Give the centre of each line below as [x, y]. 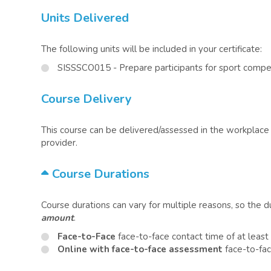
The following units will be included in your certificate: [152, 49]
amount [57, 218]
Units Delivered [85, 18]
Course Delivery [87, 99]
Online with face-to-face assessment [140, 249]
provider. [59, 143]
